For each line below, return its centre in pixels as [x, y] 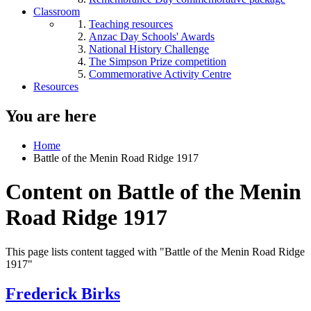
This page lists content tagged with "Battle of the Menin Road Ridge [155, 251]
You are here [51, 116]
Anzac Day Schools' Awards [152, 36]
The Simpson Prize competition [158, 61]
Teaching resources [131, 24]
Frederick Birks [63, 293]
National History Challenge [149, 49]
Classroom [57, 11]
